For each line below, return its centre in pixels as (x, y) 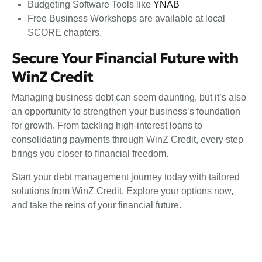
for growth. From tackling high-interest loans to (107, 126)
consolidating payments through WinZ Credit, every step (127, 140)
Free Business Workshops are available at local (127, 18)
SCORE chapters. (66, 32)
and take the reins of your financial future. (98, 205)
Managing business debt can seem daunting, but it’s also (129, 98)
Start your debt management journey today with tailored (126, 177)
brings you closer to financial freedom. (91, 154)
